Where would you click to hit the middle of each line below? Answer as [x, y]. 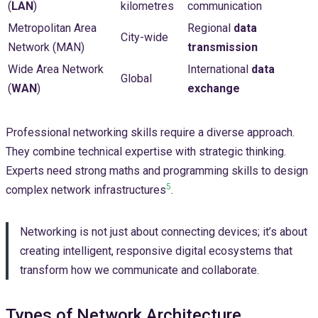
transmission [223, 48]
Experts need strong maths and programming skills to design [157, 171]
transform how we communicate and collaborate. [139, 270]
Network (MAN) [46, 48]
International [219, 70]
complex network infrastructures [86, 190]
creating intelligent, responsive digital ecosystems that [156, 251]
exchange [214, 89]
